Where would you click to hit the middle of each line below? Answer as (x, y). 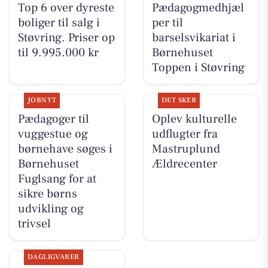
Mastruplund (186, 149)
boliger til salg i (59, 23)
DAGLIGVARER (53, 257)
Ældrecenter (184, 164)
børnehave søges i (65, 149)
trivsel (34, 224)
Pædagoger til (53, 119)
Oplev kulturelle (194, 119)
